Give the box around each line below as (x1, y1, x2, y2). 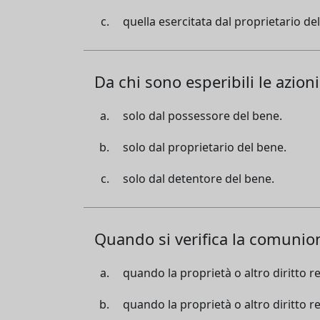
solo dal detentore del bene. (123, 170, 274, 186)
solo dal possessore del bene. (123, 107, 282, 124)
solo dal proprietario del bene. (123, 139, 286, 155)
